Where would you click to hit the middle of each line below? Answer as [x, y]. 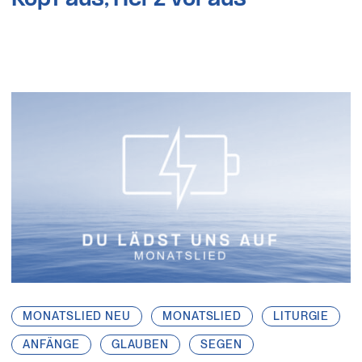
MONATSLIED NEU [77, 316]
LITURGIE [301, 316]
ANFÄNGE [51, 344]
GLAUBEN [140, 344]
